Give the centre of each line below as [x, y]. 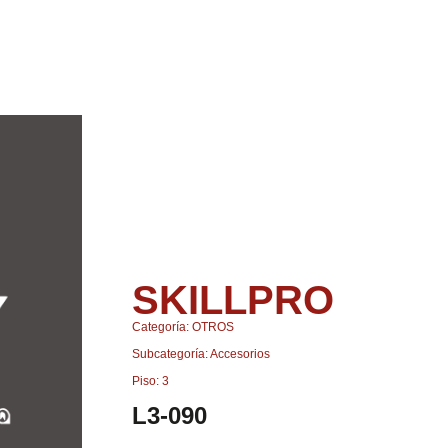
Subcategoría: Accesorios [201, 353]
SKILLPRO [233, 299]
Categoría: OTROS [183, 326]
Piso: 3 [150, 380]
